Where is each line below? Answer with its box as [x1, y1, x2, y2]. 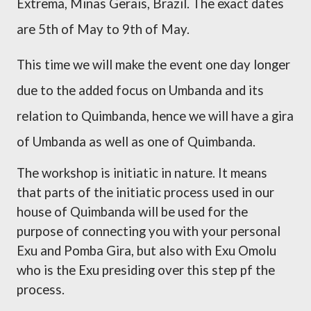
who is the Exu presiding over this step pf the [17, 262, 275, 278]
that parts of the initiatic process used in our [17, 185, 274, 200]
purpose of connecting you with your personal [17, 224, 280, 239]
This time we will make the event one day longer [17, 57, 290, 72]
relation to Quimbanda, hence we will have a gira [17, 108, 294, 124]
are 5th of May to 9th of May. [17, 22, 190, 37]
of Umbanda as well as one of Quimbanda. [17, 134, 255, 149]
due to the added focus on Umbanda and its [17, 83, 264, 98]
